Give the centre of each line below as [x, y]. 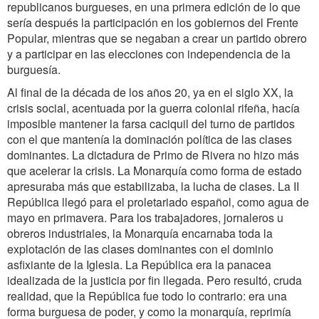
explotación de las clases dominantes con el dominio [140, 249]
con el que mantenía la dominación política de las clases [150, 139]
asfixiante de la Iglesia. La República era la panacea [139, 265]
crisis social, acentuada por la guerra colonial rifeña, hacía [153, 108]
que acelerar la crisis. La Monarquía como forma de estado [155, 171]
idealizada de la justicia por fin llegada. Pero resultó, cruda [155, 280]
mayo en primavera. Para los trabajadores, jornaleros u [145, 218]
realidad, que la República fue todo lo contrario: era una [147, 296]
